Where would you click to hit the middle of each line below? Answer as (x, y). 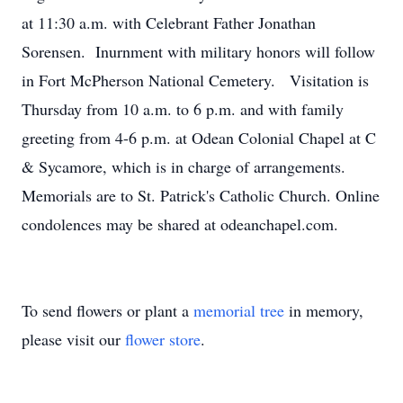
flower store (163, 339)
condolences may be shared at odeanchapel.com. (180, 224)
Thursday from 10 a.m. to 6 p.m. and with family (183, 109)
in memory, (324, 310)
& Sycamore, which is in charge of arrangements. (184, 166)
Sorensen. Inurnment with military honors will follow (198, 51)
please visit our (73, 339)
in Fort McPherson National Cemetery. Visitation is (195, 80)
